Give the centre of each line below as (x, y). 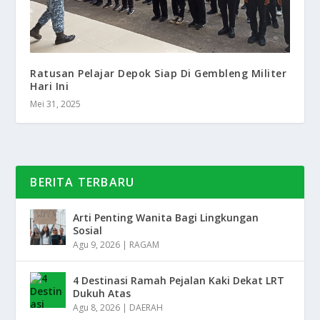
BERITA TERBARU (82, 182)
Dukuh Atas (102, 294)
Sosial (88, 231)
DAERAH (146, 308)
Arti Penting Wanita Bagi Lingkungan (166, 218)
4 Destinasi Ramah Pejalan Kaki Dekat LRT (179, 281)
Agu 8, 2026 (97, 308)
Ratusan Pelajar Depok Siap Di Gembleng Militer (159, 74)
